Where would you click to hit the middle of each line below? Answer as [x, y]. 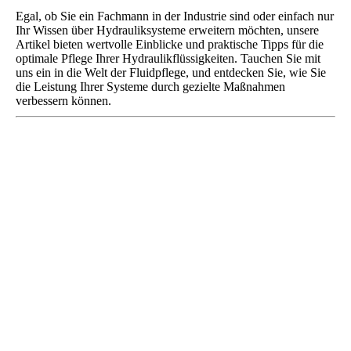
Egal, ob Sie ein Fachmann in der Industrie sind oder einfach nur [175, 16]
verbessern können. [63, 101]
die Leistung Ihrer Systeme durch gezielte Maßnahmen [150, 87]
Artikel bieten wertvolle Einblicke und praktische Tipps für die [170, 44]
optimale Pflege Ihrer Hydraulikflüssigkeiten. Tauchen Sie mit [168, 58]
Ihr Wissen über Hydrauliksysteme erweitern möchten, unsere [167, 30]
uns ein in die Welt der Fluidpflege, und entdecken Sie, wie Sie [171, 72]
